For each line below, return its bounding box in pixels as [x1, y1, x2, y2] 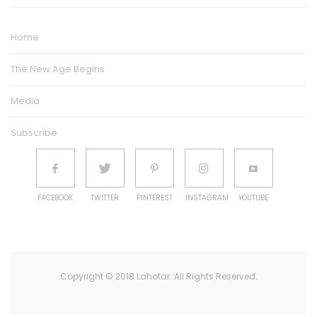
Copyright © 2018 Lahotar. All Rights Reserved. [59, 270, 258, 283]
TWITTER [91, 192, 119, 204]
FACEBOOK [38, 192, 73, 204]
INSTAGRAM [185, 192, 229, 204]
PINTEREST [136, 192, 173, 204]
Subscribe [11, 126, 57, 140]
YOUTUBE [238, 192, 268, 204]
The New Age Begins [11, 62, 105, 76]
